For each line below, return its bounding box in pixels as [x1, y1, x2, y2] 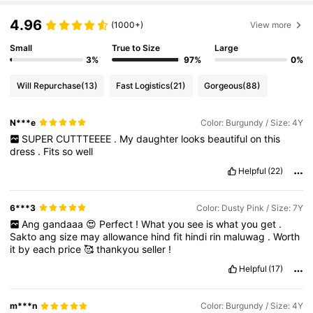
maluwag [224, 231, 268, 243]
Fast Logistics [116, 80, 170, 92]
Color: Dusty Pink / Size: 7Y [196, 202, 303, 213]
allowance [103, 231, 152, 243]
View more [250, 19, 292, 30]
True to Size [112, 42, 161, 53]
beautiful [207, 133, 250, 145]
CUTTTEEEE [55, 133, 114, 145]
